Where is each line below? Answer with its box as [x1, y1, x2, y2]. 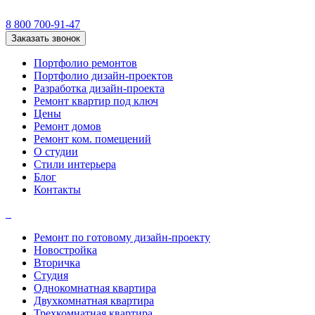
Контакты [34, 184, 81, 195]
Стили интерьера [34, 158, 116, 170]
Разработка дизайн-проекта [34, 82, 165, 94]
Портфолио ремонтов [34, 57, 137, 69]
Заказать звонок [11, 33, 80, 44]
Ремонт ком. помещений [34, 133, 151, 145]
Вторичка [34, 257, 80, 269]
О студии [34, 146, 78, 157]
